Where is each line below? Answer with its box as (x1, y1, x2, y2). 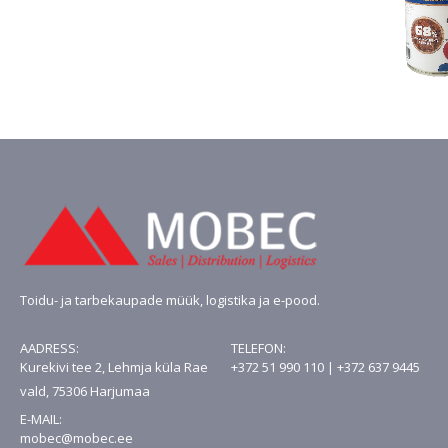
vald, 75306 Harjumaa (20, 381, 150, 400)
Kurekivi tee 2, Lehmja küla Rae (20, 357, 208, 376)
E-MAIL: (20, 409, 62, 428)
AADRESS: (20, 338, 79, 357)
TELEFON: (230, 338, 286, 357)
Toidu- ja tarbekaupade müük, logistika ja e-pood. (20, 290, 320, 309)
